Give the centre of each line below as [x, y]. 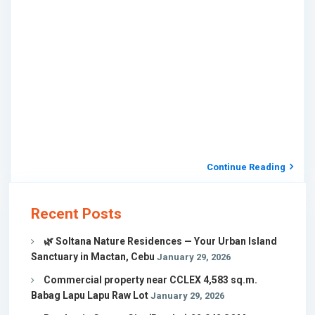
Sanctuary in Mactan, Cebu [93, 257]
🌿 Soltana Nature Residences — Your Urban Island [160, 241]
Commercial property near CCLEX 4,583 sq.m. [150, 280]
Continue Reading [246, 167]
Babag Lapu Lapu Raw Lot [90, 295]
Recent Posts [76, 214]
